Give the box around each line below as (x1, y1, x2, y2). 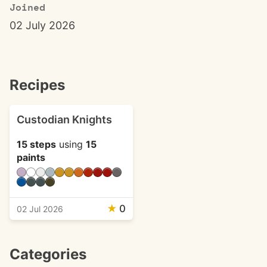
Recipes (10, 76, 65, 94)
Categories (10, 246, 86, 263)
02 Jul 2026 (17, 204, 63, 214)
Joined (10, 3, 45, 13)
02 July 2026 (10, 19, 75, 32)
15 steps (17, 138, 56, 150)
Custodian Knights (17, 113, 112, 126)
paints (17, 151, 45, 163)
